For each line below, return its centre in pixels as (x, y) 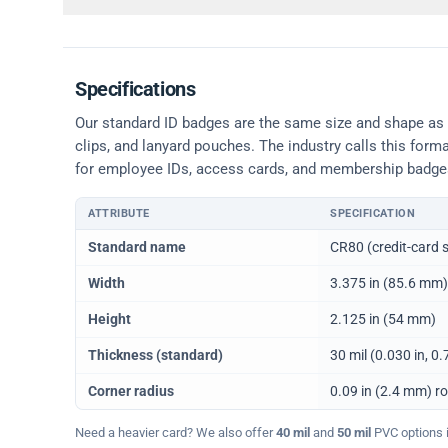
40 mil (293, 432)
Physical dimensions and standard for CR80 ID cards (237, 238)
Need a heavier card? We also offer (175, 432)
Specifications (135, 89)
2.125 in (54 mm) (383, 319)
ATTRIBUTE (119, 214)
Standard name (137, 247)
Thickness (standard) (155, 355)
